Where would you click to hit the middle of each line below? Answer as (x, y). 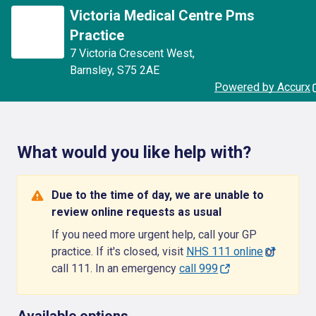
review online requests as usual (136, 212)
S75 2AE (138, 70)
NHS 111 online (225, 251)
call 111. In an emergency (115, 268)
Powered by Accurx (262, 87)
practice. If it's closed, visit (119, 251)
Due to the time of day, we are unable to (158, 195)
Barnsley (91, 70)
